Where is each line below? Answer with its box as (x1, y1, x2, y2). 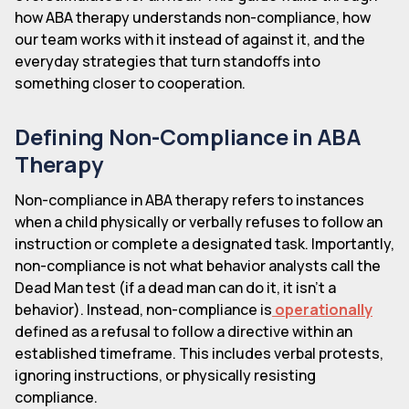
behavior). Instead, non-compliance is (15, 299, 272, 320)
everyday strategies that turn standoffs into (15, 50, 320, 71)
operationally (272, 299, 372, 320)
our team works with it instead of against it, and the (15, 28, 365, 49)
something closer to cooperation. (15, 72, 246, 93)
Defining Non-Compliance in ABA (15, 121, 362, 152)
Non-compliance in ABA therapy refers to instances (15, 189, 364, 210)
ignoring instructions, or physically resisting (15, 364, 316, 385)
